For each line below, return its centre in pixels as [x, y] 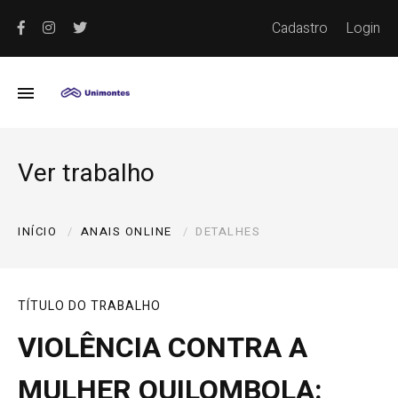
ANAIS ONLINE [126, 231]
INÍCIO [37, 231]
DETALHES [228, 231]
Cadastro [300, 28]
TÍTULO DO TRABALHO [89, 306]
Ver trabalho [86, 174]
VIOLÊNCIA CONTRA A [163, 348]
